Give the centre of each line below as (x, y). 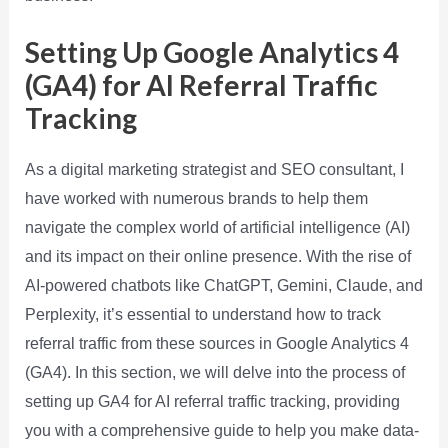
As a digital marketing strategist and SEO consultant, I (214, 169)
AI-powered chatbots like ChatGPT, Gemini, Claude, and (223, 285)
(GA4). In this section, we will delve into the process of (214, 372)
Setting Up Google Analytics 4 (211, 51)
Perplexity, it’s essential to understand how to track (202, 314)
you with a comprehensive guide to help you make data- (221, 430)
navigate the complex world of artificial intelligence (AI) (217, 227)
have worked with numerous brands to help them (196, 198)
